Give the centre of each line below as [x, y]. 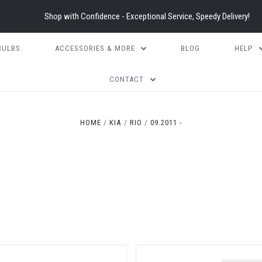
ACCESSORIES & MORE [95, 48]
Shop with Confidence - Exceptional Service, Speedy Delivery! [147, 16]
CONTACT [127, 79]
